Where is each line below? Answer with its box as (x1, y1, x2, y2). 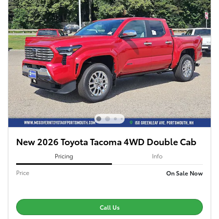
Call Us (99, 203, 120, 212)
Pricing (54, 151, 73, 160)
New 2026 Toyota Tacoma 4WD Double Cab (16, 135, 197, 148)
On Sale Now (166, 169, 203, 177)
